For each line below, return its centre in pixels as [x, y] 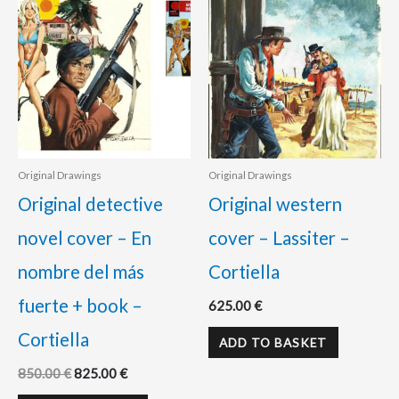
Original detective [90, 204]
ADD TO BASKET [273, 343]
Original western [275, 204]
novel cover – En [85, 237]
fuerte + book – [80, 305]
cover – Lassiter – [279, 237]
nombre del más [81, 271]
